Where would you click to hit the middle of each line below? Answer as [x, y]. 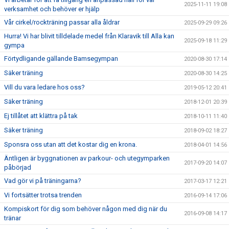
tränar [13, 218]
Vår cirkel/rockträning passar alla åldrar [62, 22]
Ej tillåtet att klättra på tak [41, 116]
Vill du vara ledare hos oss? [44, 87]
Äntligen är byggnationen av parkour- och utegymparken [87, 158]
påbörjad [18, 168]
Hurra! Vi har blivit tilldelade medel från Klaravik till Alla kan [89, 36]
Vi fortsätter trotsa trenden [43, 195]
